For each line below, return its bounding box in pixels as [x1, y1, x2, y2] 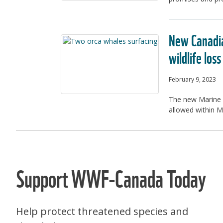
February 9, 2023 [169, 75, 216, 84]
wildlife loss [169, 45, 221, 68]
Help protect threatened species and [16, 205, 188, 218]
